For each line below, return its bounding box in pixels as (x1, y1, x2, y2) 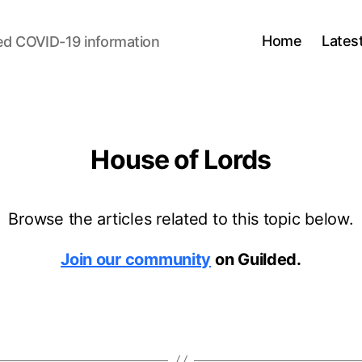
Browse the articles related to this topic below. (8, 209, 354, 229)
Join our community (61, 250, 212, 269)
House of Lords (90, 144, 271, 175)
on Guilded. (211, 250, 301, 269)
